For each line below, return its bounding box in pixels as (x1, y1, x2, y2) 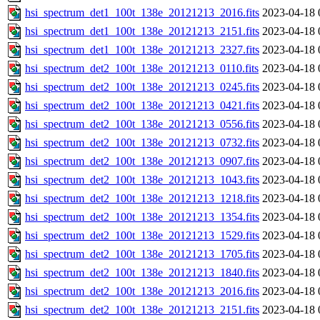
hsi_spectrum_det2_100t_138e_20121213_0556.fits (25, 118, 259, 131)
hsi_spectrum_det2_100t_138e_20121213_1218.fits (25, 192, 259, 205)
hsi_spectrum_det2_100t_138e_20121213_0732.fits (25, 136, 259, 149)
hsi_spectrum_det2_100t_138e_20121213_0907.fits (25, 155, 259, 168)
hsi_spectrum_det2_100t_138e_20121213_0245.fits (25, 81, 259, 94)
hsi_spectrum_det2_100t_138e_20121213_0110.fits (25, 62, 259, 75)
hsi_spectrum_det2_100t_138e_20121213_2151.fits (25, 304, 259, 316)
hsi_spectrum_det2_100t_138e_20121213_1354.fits (25, 211, 259, 224)
